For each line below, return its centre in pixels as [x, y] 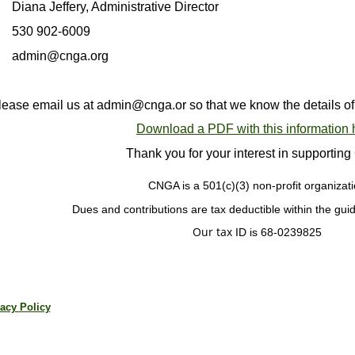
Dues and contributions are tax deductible [175, 209]
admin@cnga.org [60, 55]
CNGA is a [175, 185]
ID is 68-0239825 [278, 232]
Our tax [212, 231]
